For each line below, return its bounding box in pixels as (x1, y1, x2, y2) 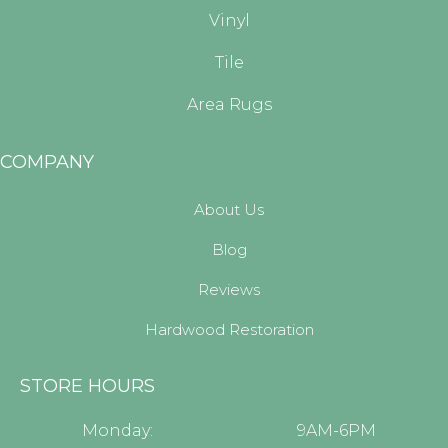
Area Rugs (186, 94, 272, 114)
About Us (194, 199, 264, 219)
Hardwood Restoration (144, 319, 314, 339)
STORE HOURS (20, 374, 155, 397)
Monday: (81, 420, 153, 440)
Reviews (198, 279, 260, 299)
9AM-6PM (296, 420, 376, 440)
